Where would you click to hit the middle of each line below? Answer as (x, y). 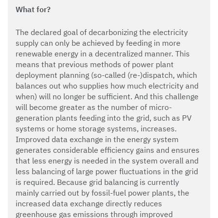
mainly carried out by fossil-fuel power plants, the (102, 192)
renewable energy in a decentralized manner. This (103, 53)
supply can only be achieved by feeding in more (98, 43)
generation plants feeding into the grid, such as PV (104, 118)
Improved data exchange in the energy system (97, 139)
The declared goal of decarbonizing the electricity (102, 32)
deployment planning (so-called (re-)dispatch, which (106, 75)
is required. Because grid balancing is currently (97, 182)
